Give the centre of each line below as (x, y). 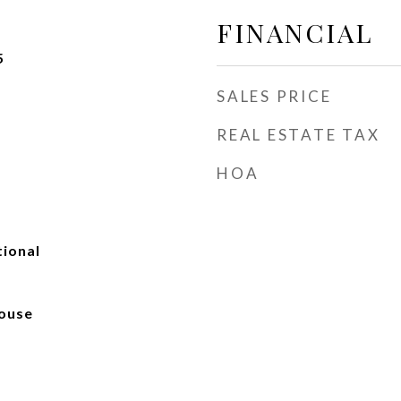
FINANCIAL (295, 32)
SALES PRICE (274, 96)
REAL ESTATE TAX (299, 135)
